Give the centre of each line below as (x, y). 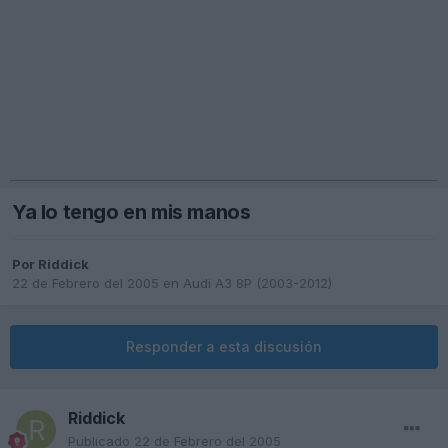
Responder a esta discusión (224, 347)
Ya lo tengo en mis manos (131, 212)
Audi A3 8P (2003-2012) (257, 283)
